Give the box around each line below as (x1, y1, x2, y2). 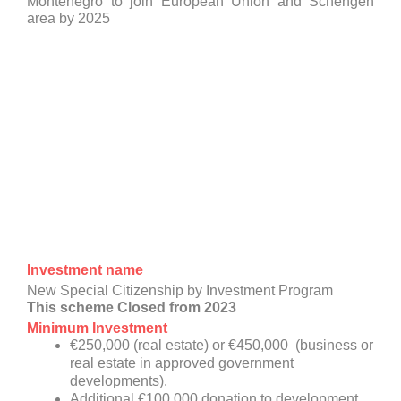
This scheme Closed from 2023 (27, 300, 236, 316)
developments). (70, 373, 167, 389)
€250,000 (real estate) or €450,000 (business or (70, 337, 373, 354)
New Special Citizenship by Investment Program (27, 283, 333, 299)
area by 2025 (27, 11, 110, 27)
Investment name (27, 262, 143, 278)
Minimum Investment (27, 320, 167, 337)
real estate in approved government (70, 355, 294, 371)
